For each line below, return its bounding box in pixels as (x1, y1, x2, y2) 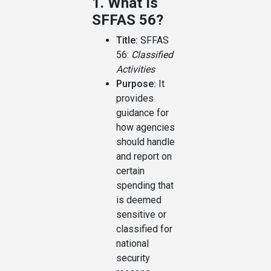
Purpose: (116, 78, 156, 90)
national (116, 238, 149, 250)
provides (116, 93, 154, 105)
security (116, 252, 150, 264)
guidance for (116, 107, 169, 119)
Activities (116, 64, 155, 76)
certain (116, 165, 145, 177)
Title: (116, 34, 138, 47)
